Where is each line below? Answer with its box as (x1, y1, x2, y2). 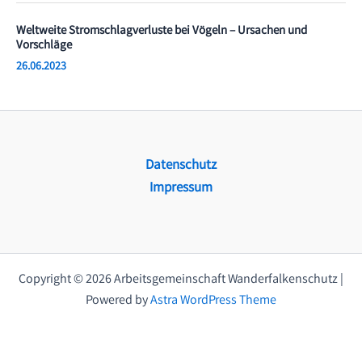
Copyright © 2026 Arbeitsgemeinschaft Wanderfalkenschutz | (19, 271, 343, 289)
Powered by (86, 292, 150, 310)
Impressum (149, 179, 213, 199)
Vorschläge (16, 36, 72, 55)
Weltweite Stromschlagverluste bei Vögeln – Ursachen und (16, 22, 307, 40)
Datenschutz (145, 156, 217, 176)
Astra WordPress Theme (150, 292, 276, 310)
